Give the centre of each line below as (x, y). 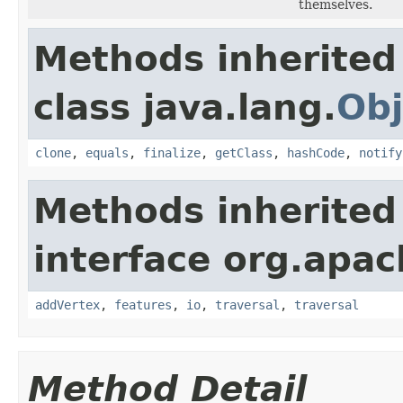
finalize (172, 152)
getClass (244, 152)
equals (107, 152)
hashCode (316, 152)
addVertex (67, 304)
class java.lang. (185, 107)
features (143, 304)
